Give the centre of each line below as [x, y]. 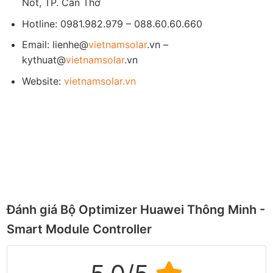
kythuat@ [44, 60]
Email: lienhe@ [55, 45]
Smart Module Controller [80, 229]
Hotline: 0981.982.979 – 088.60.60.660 [112, 23]
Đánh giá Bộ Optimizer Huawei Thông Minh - [136, 210]
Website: [41, 81]
